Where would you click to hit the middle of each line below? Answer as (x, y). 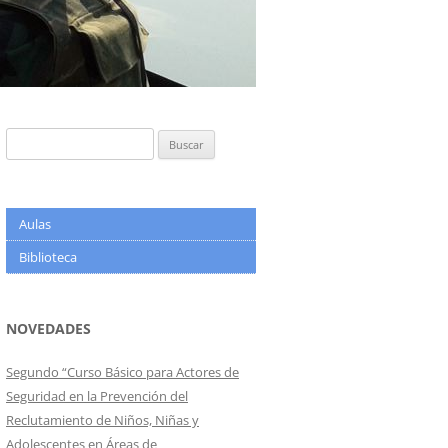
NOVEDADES (48, 328)
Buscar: (26, 138)
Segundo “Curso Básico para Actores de (122, 371)
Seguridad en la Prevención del (97, 395)
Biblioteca (48, 256)
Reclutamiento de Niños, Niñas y (102, 419)
